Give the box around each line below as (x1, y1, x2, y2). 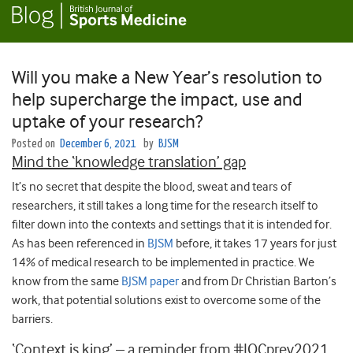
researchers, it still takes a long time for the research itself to (12, 199, 318, 214)
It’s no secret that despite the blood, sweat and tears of (12, 180, 292, 195)
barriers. (12, 312, 53, 327)
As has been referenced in (12, 236, 147, 251)
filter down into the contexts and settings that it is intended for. (12, 217, 332, 232)
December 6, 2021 (60, 138, 136, 150)
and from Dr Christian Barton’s (179, 274, 336, 289)
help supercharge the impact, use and (12, 88, 303, 111)
